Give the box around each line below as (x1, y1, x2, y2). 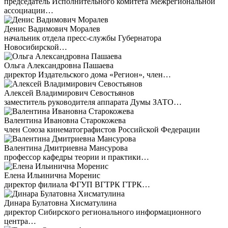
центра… (4, 217, 36, 225)
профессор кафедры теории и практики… (4, 153, 149, 161)
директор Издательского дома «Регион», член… (4, 70, 171, 79)
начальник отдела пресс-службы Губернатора (4, 34, 161, 42)
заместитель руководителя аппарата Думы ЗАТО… (4, 98, 182, 106)
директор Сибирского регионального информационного (4, 208, 201, 216)
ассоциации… (4, 6, 53, 15)
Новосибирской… (4, 43, 67, 51)
